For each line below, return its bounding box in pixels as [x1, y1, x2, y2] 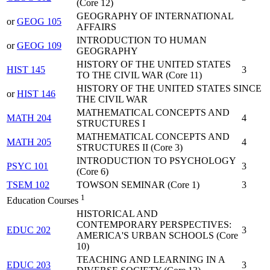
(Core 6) [77, 166, 108, 177]
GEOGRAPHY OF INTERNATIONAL [77, 11, 233, 22]
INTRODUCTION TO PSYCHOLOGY [77, 155, 236, 166]
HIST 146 [17, 89, 55, 99]
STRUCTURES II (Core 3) [77, 142, 183, 153]
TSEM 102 [7, 180, 49, 190]
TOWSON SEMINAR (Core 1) [77, 180, 199, 190]
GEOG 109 [17, 40, 61, 51]
